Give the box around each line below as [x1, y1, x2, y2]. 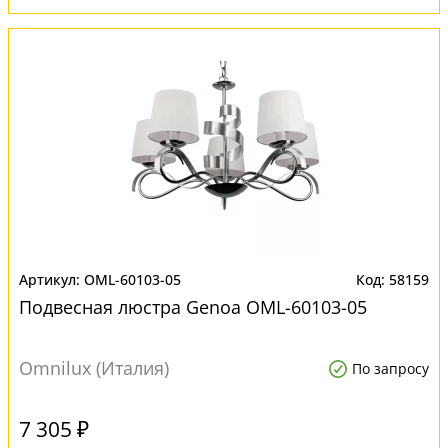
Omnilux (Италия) [19, 356, 169, 380]
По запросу [352, 359, 429, 378]
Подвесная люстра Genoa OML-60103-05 [19, 295, 367, 319]
